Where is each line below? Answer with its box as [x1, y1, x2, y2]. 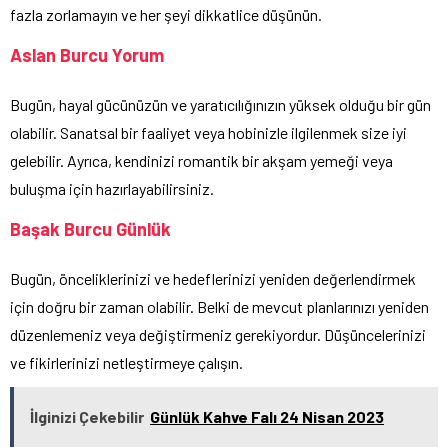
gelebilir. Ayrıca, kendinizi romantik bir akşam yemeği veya [10, 151, 393, 171]
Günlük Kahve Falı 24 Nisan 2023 [150, 407, 384, 427]
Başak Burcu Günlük [10, 218, 171, 241]
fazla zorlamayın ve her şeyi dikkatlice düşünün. [10, 5, 322, 25]
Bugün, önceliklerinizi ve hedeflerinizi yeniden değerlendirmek [10, 269, 416, 289]
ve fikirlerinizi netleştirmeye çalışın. [10, 353, 243, 373]
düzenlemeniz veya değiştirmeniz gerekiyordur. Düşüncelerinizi [10, 325, 426, 345]
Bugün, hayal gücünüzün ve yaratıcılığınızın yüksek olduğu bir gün [10, 95, 431, 115]
